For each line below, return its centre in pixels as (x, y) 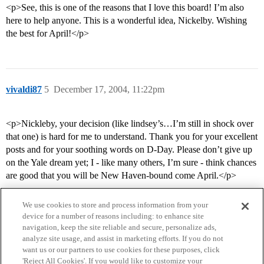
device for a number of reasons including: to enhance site (113, 216)
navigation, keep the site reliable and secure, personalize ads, (120, 227)
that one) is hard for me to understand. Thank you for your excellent (132, 137)
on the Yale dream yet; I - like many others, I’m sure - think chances (131, 163)
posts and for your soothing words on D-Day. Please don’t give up (129, 150)
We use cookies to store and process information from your (115, 205)
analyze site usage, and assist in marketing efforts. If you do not (123, 238)
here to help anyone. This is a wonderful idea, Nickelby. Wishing (126, 21)
